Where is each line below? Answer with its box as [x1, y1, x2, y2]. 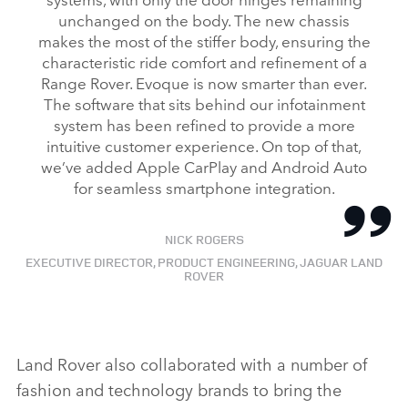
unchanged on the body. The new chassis [58, 7, 350, 31]
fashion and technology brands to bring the [16, 376, 342, 401]
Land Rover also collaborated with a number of [16, 351, 367, 375]
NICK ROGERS [164, 229, 244, 248]
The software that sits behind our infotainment [43, 91, 365, 115]
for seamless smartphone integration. [73, 175, 335, 199]
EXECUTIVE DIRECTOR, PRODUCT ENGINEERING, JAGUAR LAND [25, 252, 382, 270]
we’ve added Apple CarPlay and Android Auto [41, 154, 367, 178]
